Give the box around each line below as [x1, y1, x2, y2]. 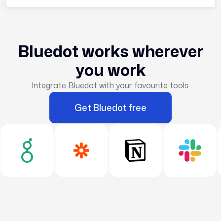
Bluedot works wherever [18, 39, 203, 62]
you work [75, 58, 146, 81]
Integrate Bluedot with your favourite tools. [31, 79, 190, 91]
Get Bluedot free [74, 101, 147, 114]
